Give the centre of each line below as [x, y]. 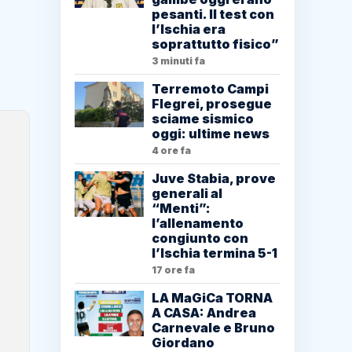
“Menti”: [181, 209]
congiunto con [200, 238]
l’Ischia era [189, 29]
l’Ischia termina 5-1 [214, 253]
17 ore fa [173, 270]
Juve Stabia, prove [214, 179]
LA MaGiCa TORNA [212, 298]
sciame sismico [203, 119]
